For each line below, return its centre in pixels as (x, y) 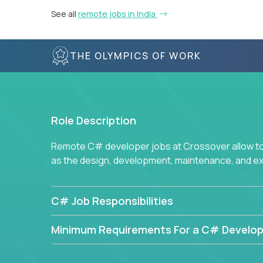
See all (65, 14)
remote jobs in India (118, 14)
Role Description (94, 120)
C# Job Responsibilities (112, 201)
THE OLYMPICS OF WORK (136, 55)
